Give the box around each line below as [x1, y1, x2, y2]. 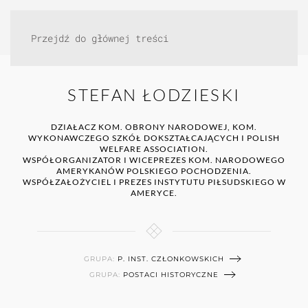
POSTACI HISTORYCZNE [123, 269, 219, 279]
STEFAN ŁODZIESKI [67, 85, 241, 105]
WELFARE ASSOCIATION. [100, 144, 208, 154]
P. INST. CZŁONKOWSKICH [118, 254, 224, 263]
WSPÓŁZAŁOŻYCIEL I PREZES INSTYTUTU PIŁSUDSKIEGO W [22, 177, 286, 187]
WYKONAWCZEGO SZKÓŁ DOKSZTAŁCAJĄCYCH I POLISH [28, 133, 280, 143]
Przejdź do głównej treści [31, 32, 168, 45]
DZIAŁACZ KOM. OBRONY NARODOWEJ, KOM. [51, 122, 257, 132]
